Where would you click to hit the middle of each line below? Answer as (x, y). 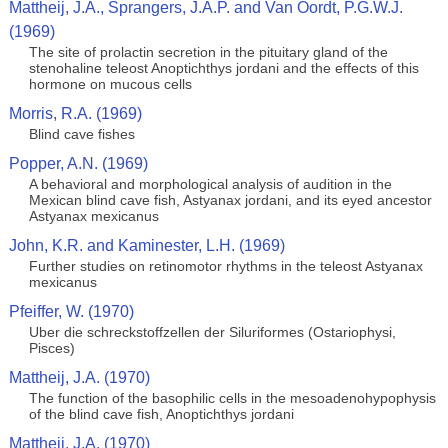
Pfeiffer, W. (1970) (71, 311)
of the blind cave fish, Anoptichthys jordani (161, 414)
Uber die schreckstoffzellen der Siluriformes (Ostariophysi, (212, 332)
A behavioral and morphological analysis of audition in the (210, 184)
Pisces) (51, 348)
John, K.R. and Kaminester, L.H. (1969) (146, 245)
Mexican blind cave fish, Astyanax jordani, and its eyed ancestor (230, 200)
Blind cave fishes (81, 134)
